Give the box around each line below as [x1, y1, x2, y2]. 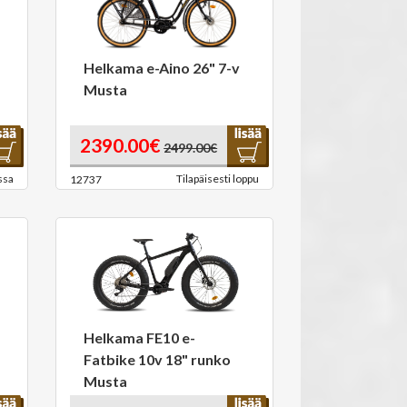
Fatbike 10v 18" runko [84, 351, 231, 368]
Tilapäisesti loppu [176, 172, 259, 185]
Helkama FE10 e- [84, 329, 195, 346]
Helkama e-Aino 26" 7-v [84, 59, 240, 76]
